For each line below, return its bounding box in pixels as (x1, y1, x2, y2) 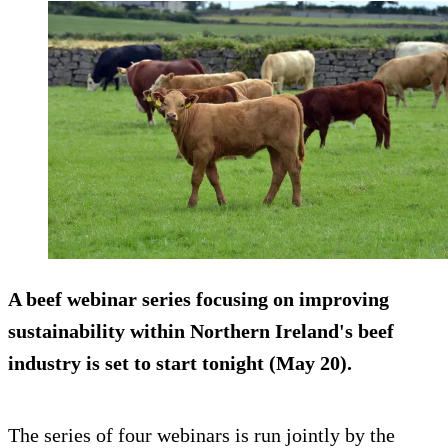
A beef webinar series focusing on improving (8, 288, 389, 311)
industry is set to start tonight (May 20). (8, 352, 352, 375)
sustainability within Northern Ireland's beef (8, 320, 394, 343)
